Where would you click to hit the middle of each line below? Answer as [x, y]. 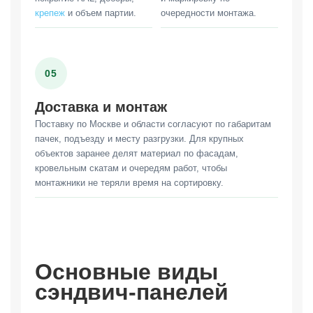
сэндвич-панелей [132, 292]
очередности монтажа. [209, 13]
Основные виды [126, 271]
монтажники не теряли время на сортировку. [129, 182]
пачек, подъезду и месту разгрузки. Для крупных [139, 138]
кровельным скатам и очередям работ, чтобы [131, 168]
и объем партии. [101, 13]
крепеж [50, 13]
